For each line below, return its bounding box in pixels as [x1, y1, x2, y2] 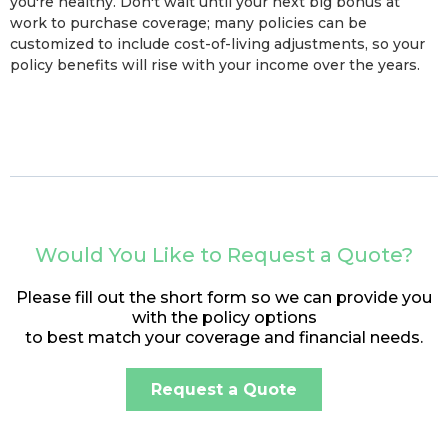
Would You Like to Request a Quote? [35, 243, 413, 268]
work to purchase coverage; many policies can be [10, 14, 367, 33]
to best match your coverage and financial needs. [25, 328, 423, 348]
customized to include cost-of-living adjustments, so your [10, 35, 425, 54]
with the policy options [131, 308, 317, 328]
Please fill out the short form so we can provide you [16, 288, 432, 308]
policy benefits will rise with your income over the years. [10, 56, 420, 75]
